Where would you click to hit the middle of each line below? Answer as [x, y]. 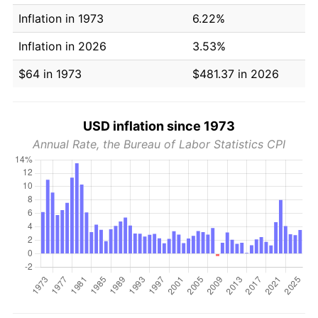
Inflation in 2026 [62, 46]
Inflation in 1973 [61, 18]
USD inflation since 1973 [159, 126]
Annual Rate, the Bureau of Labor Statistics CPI [159, 144]
